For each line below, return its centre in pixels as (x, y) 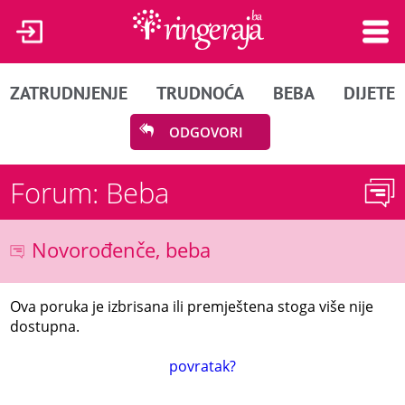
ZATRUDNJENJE (69, 93)
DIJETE (369, 93)
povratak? (202, 366)
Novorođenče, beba (122, 250)
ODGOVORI (206, 132)
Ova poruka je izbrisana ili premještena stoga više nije (192, 306)
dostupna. (45, 326)
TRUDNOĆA (201, 93)
